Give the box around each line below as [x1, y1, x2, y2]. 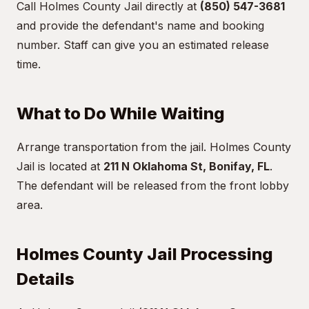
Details [17, 269, 74, 289]
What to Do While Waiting [17, 103, 225, 123]
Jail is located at [17, 159, 103, 173]
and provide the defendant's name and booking [17, 19, 264, 32]
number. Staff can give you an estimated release [17, 38, 269, 52]
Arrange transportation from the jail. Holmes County [17, 140, 291, 154]
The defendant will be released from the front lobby [17, 179, 289, 192]
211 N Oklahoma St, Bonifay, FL [103, 159, 270, 173]
